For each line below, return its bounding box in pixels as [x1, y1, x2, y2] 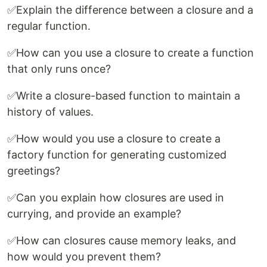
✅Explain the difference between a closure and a [7, 3, 253, 16]
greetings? [7, 164, 60, 177]
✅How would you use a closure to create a [7, 132, 221, 145]
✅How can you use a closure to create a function [7, 46, 254, 59]
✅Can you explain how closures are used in [7, 191, 224, 204]
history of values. [7, 105, 94, 118]
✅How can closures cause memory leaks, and [7, 234, 236, 247]
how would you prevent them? [7, 250, 161, 263]
